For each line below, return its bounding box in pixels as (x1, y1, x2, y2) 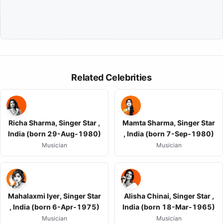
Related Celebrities (71, 72, 152, 83)
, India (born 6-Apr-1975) (9, 203, 100, 212)
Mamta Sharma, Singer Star (122, 118, 215, 127)
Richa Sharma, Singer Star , (8, 118, 100, 127)
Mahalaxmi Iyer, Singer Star (7, 192, 101, 201)
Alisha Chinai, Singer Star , (123, 192, 214, 201)
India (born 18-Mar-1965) (122, 203, 215, 212)
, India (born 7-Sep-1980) (123, 129, 214, 138)
